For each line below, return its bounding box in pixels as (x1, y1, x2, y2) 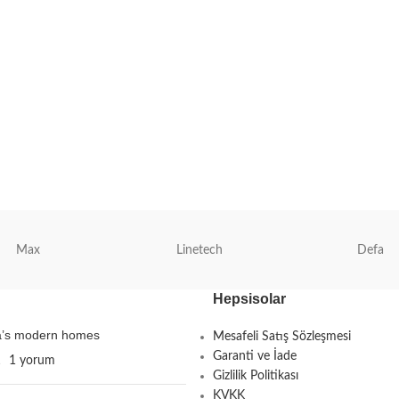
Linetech (175, 243, 223, 256)
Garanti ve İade (213, 349, 297, 362)
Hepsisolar (213, 290, 286, 306)
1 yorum (8, 354, 55, 367)
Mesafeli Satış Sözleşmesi (213, 330, 351, 343)
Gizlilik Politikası (213, 369, 298, 382)
